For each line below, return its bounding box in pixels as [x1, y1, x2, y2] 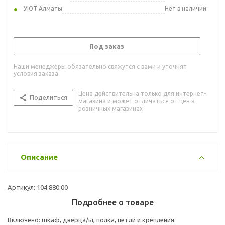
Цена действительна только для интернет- [78, 90, 206, 97]
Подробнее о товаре [71, 197, 154, 207]
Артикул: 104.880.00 [8, 183, 68, 191]
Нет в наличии [165, 5, 206, 12]
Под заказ [89, 42, 124, 50]
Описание [21, 152, 58, 161]
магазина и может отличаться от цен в [78, 97, 194, 104]
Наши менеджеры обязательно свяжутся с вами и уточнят [14, 63, 187, 70]
